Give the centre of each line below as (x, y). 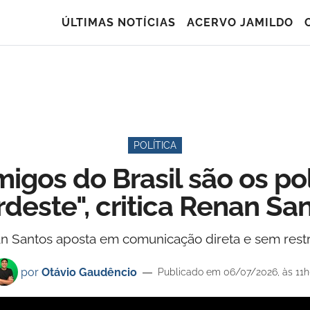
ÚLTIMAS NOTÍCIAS (119, 22)
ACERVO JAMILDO (240, 22)
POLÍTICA (155, 145)
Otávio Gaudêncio (89, 272)
